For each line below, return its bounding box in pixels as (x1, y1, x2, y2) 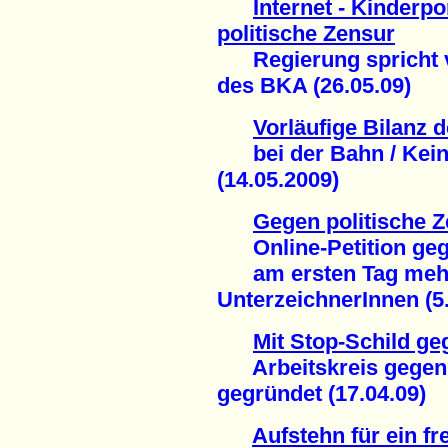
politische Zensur (217, 21, 395, 47)
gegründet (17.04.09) (217, 381, 426, 407)
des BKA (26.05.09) (217, 73, 411, 99)
